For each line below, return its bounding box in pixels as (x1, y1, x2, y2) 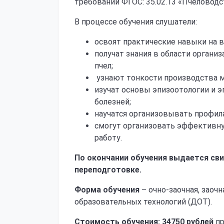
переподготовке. (74, 165, 141, 174)
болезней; (94, 97, 131, 106)
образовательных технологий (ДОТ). (74, 197, 212, 206)
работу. (94, 133, 122, 142)
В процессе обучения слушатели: (74, 17, 197, 26)
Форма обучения (74, 185, 139, 194)
